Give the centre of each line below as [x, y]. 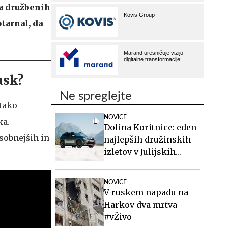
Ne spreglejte [96, 96]
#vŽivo [118, 217]
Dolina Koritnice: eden [150, 127]
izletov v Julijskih [140, 152]
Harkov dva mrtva [140, 205]
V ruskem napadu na [146, 192]
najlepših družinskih [147, 139]
